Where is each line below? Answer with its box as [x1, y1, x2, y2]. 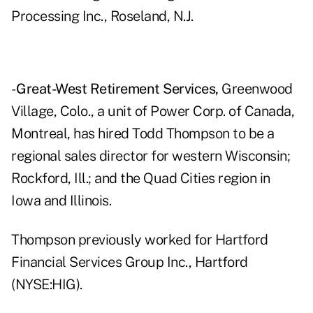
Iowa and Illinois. [11, 192, 111, 210]
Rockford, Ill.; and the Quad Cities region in [11, 170, 270, 187]
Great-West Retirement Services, [16, 80, 219, 98]
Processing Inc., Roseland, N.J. [11, 8, 194, 25]
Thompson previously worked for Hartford [11, 231, 268, 249]
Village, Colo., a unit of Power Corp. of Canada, [11, 103, 294, 120]
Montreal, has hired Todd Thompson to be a [11, 125, 275, 143]
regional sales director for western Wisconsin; [11, 147, 290, 165]
